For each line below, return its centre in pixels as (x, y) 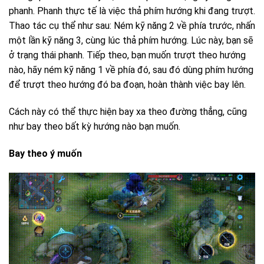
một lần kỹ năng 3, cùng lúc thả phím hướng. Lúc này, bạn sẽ (131, 41)
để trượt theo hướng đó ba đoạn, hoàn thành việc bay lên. (127, 85)
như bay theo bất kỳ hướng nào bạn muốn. (95, 126)
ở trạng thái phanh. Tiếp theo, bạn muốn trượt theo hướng (127, 55)
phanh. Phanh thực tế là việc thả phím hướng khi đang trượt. (132, 11)
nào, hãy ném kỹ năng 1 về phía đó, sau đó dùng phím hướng (131, 70)
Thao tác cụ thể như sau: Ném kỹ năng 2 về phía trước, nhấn (132, 26)
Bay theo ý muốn (45, 153)
